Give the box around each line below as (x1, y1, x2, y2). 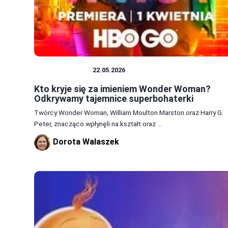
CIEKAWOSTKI (39, 66, 88, 74)
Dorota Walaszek (53, 136, 119, 147)
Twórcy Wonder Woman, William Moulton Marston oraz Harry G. (34, 108, 223, 117)
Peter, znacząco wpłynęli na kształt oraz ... (34, 119, 162, 128)
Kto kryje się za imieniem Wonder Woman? (34, 83, 211, 94)
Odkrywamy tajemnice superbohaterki (34, 93, 193, 104)
